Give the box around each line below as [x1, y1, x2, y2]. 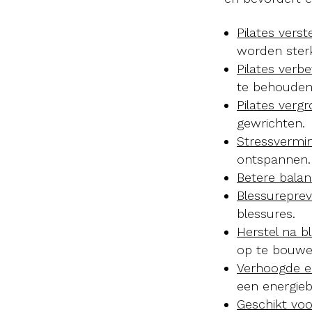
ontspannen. [237, 151, 311, 166]
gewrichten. [237, 115, 305, 130]
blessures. [237, 205, 295, 221]
